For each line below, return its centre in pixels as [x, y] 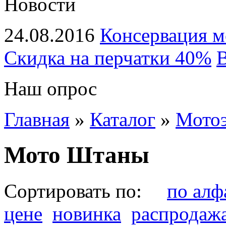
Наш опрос [50, 89]
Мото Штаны [77, 155]
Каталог [123, 119]
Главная [37, 119]
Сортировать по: [86, 191]
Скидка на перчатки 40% [108, 58]
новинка [87, 213]
